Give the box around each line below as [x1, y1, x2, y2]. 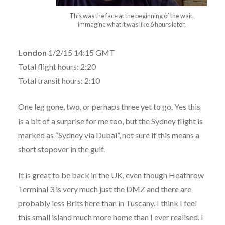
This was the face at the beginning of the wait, [69, 11, 194, 20]
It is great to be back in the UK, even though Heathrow [18, 170, 204, 180]
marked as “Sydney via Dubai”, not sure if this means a [18, 130, 199, 140]
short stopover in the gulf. [18, 144, 105, 154]
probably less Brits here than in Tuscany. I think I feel [18, 198, 197, 208]
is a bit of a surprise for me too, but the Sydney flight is [18, 116, 203, 126]
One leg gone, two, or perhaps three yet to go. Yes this [18, 101, 200, 111]
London [18, 47, 47, 57]
